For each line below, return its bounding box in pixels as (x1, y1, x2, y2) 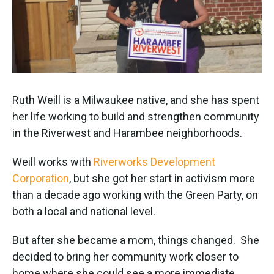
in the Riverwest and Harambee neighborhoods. (12, 127, 242, 140)
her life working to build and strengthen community (12, 110, 259, 124)
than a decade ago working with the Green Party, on (12, 188, 258, 202)
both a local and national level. (12, 205, 155, 218)
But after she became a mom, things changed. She (12, 234, 259, 247)
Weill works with (12, 155, 94, 169)
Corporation (12, 172, 69, 185)
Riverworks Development (94, 155, 215, 169)
